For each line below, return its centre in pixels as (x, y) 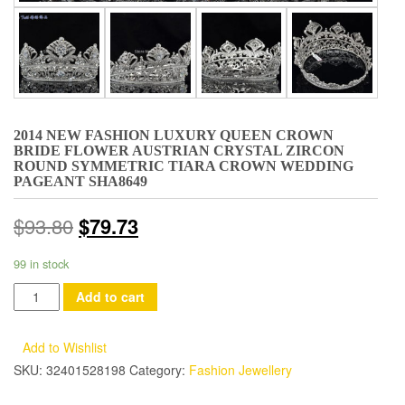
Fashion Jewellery (240, 369)
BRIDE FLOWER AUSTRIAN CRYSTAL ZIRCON (179, 150)
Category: (159, 369)
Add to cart (110, 297)
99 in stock (41, 263)
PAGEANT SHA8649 (80, 181)
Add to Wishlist (65, 347)
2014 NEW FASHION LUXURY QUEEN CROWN (174, 135)
